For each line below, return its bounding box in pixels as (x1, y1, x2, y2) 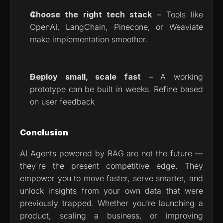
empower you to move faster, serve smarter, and (20, 173, 203, 183)
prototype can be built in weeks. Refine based (30, 84, 203, 94)
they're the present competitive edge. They (20, 160, 203, 171)
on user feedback (30, 96, 95, 107)
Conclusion (20, 127, 68, 137)
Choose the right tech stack (30, 9, 152, 19)
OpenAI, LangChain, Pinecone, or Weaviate (30, 21, 203, 32)
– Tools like (152, 9, 204, 19)
